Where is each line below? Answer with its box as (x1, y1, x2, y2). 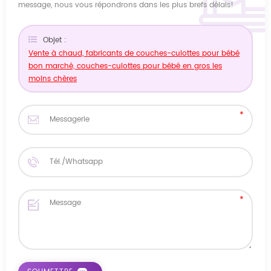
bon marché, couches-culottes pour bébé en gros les (28, 60, 222, 72)
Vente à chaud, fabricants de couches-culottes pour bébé (28, 47, 240, 59)
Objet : (43, 34, 67, 46)
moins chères (28, 73, 77, 85)
